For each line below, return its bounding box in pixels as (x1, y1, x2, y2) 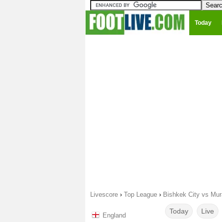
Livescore (90, 191, 118, 198)
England (103, 212, 126, 219)
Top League (124, 191, 157, 198)
